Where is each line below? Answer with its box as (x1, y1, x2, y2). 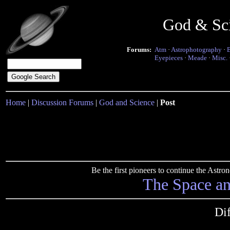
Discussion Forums (31, 98, 93, 107)
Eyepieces (155, 54, 183, 62)
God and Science (99, 98, 155, 107)
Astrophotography (171, 46, 222, 53)
